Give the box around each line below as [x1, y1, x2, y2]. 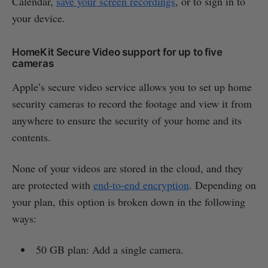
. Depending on [189, 178, 256, 193]
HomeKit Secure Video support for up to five [12, 46, 223, 59]
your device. [12, 11, 65, 26]
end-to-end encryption [93, 178, 189, 193]
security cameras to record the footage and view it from [12, 96, 252, 111]
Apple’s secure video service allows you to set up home [12, 80, 252, 95]
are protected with [12, 178, 93, 193]
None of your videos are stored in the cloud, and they [12, 161, 243, 176]
